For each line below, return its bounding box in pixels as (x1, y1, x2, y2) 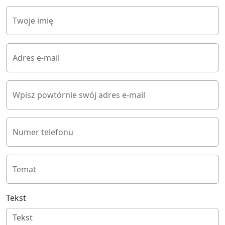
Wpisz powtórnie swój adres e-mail (13, 89, 145, 101)
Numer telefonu (13, 127, 73, 138)
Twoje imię (13, 15, 53, 27)
